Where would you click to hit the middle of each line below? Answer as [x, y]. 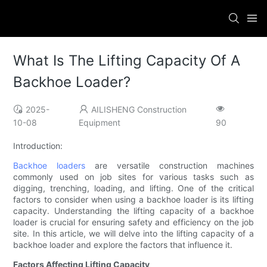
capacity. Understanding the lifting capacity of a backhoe [133, 211]
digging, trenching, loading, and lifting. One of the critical [133, 188]
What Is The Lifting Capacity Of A [127, 61]
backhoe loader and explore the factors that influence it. [123, 245]
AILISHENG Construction [139, 110]
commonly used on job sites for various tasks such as [133, 177]
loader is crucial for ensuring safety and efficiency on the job [133, 222]
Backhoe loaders [49, 166]
